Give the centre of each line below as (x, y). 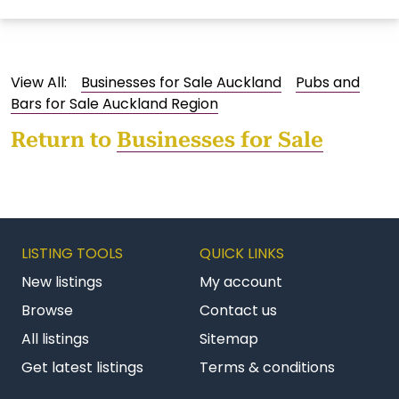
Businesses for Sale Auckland (181, 83)
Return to (64, 140)
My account (241, 282)
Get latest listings (82, 368)
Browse (47, 311)
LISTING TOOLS (72, 254)
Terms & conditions (267, 368)
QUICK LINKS (242, 254)
